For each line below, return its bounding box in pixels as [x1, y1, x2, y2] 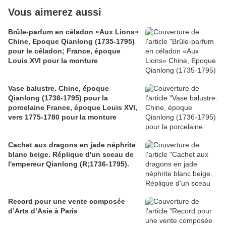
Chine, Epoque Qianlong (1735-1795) [8, 37, 135, 46]
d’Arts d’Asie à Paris [8, 207, 78, 215]
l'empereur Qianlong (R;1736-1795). [8, 160, 129, 168]
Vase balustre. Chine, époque [8, 84, 109, 93]
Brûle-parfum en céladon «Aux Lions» [8, 28, 139, 36]
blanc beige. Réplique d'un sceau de [8, 150, 134, 159]
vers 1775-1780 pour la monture [8, 113, 117, 122]
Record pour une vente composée [8, 197, 125, 206]
